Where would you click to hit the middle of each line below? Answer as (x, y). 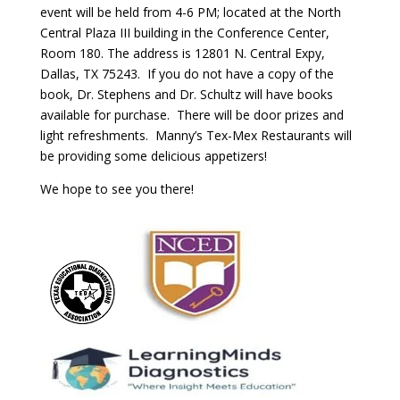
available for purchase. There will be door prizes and (192, 115)
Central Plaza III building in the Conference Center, (184, 33)
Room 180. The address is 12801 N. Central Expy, (182, 54)
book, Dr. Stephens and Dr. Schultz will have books (186, 95)
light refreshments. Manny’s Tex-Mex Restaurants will (196, 136)
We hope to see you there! (117, 189)
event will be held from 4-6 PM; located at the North (190, 12)
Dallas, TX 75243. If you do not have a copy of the (187, 74)
